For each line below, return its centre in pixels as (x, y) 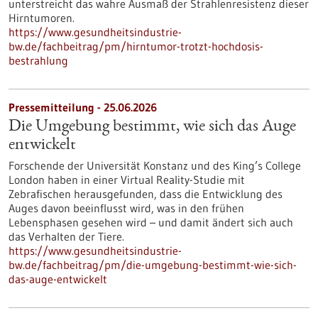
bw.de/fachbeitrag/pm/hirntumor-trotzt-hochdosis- (136, 46)
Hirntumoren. (42, 18)
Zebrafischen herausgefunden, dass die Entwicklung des (146, 194)
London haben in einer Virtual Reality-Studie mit (127, 180)
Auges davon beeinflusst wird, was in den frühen (126, 208)
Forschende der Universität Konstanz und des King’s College (155, 165)
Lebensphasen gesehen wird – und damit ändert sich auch (151, 222)
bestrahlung (38, 60)
